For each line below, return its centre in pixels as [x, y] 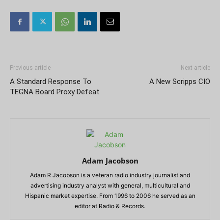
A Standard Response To [51, 82]
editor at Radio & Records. [110, 206]
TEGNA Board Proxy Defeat [55, 92]
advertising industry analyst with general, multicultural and [110, 185]
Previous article [30, 68]
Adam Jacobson [110, 161]
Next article [195, 68]
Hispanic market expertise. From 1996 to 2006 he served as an [110, 196]
